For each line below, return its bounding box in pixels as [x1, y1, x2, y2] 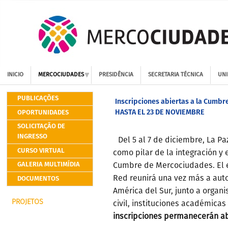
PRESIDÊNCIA [99, 72, 134, 78]
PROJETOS [12, 198, 43, 206]
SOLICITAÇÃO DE [17, 121, 65, 132]
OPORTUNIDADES [17, 107, 69, 118]
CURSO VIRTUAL [17, 145, 65, 156]
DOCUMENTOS [17, 173, 59, 184]
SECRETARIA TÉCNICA [148, 72, 204, 78]
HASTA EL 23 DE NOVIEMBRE [115, 106, 205, 118]
